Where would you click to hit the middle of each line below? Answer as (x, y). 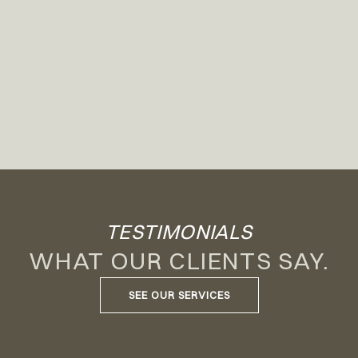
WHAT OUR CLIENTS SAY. (179, 261)
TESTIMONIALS (179, 232)
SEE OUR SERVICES (179, 295)
